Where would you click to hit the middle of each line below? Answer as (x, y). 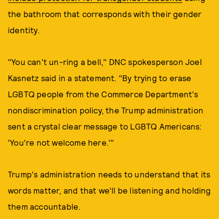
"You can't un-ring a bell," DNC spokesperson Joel (105, 62)
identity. (25, 30)
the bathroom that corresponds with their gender (105, 14)
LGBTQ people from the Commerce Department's (103, 94)
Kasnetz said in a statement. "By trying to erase (100, 78)
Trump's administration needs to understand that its (109, 174)
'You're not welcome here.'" (61, 142)
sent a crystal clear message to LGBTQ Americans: (105, 126)
